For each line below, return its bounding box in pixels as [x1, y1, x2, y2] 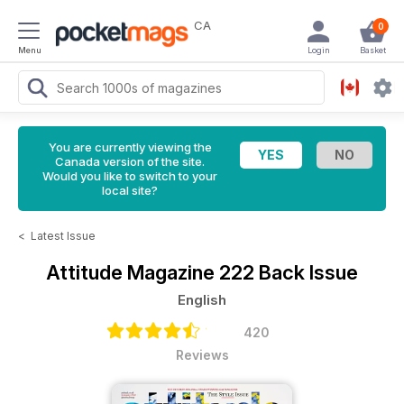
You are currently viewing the [48, 140, 212, 154]
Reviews [175, 347, 229, 363]
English [178, 291, 226, 308]
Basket [359, 45, 386, 55]
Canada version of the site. [55, 154, 205, 169]
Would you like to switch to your [42, 169, 217, 183]
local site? [102, 183, 158, 197]
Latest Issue [31, 229, 96, 243]
